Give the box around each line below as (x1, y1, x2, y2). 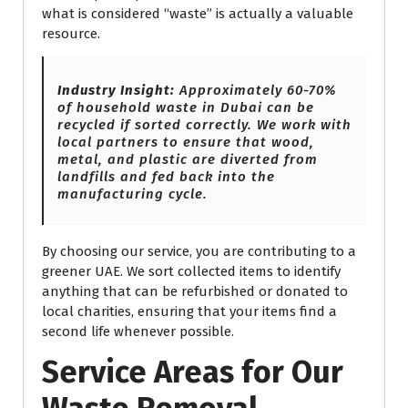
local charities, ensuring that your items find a (42, 303, 337, 321)
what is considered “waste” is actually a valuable (42, 5, 353, 23)
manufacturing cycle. (57, 186, 208, 203)
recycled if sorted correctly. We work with (57, 117, 352, 134)
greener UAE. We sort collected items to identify (42, 263, 341, 280)
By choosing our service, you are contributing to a (42, 243, 356, 260)
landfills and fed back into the (57, 168, 275, 186)
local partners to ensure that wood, (57, 134, 314, 151)
